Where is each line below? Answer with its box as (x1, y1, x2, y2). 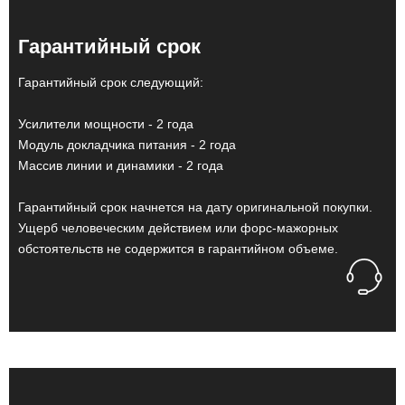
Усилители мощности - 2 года (18, 117, 193, 131)
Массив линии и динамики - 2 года (18, 158, 223, 173)
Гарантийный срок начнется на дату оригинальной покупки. (18, 200, 372, 214)
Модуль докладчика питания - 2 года (18, 137, 236, 152)
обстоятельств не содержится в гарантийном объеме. (18, 241, 338, 256)
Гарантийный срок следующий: (18, 75, 203, 89)
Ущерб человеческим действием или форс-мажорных (18, 221, 338, 235)
